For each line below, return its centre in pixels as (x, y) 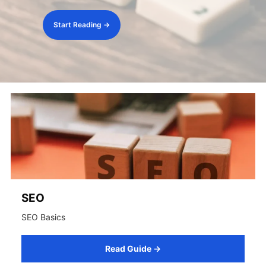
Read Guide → (133, 248)
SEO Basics (43, 217)
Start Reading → (81, 25)
